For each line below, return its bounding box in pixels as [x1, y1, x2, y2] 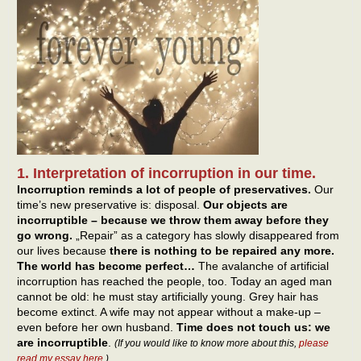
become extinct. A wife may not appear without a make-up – [17, 305, 321, 319]
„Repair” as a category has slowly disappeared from [73, 229, 339, 243]
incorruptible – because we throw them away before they [17, 214, 329, 227]
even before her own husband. [17, 321, 176, 334]
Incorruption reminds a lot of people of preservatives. [17, 183, 314, 197]
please [299, 338, 329, 350]
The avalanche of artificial [195, 259, 329, 273]
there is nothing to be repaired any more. [110, 244, 334, 258]
